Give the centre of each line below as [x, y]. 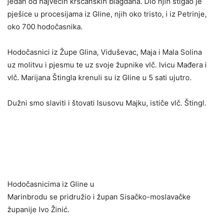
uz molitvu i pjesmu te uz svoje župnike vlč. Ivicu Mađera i [107, 65]
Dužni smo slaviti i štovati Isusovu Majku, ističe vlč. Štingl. [107, 103]
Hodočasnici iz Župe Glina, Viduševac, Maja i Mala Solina [105, 52]
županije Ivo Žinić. [38, 210]
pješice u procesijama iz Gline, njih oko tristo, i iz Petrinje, [107, 14]
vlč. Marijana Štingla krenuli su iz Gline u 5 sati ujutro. [99, 78]
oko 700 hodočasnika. [45, 27]
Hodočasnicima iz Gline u [51, 184]
